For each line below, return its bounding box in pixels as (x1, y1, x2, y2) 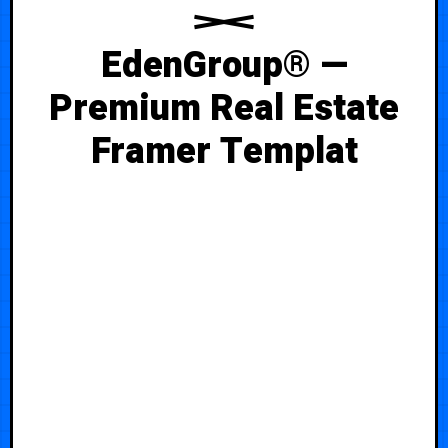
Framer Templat (90, 124, 358, 178)
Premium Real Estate (49, 81, 399, 135)
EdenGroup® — (100, 38, 348, 92)
